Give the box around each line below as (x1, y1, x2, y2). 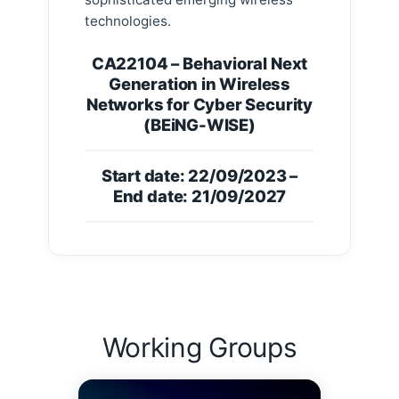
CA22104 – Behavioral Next (91, 53, 308, 74)
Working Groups (102, 331, 297, 364)
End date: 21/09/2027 (112, 186, 287, 207)
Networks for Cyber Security (85, 94, 313, 115)
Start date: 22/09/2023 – (101, 166, 298, 186)
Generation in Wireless (109, 74, 290, 94)
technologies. (85, 12, 171, 30)
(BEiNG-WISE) (143, 115, 256, 135)
